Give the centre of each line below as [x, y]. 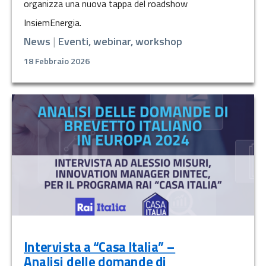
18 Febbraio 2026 [57, 61]
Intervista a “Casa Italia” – [100, 247]
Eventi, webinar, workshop [120, 42]
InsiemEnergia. [53, 23]
